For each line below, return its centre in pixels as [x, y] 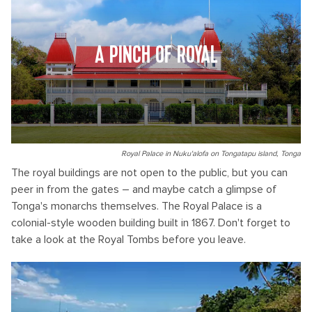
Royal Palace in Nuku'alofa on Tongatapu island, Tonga [211, 154]
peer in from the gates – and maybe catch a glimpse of [144, 189]
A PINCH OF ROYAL [156, 56]
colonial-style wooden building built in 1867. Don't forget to [151, 223]
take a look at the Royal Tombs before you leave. [128, 240]
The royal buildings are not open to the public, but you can [149, 173]
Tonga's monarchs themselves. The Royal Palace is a [136, 206]
